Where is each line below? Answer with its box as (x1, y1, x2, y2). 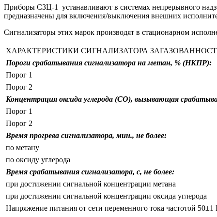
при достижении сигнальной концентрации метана (6, 179, 176, 188)
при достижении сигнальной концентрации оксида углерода (6, 191, 207, 200)
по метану (6, 143, 39, 152)
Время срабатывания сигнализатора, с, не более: (6, 167, 174, 176)
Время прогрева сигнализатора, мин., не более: (6, 131, 167, 139)
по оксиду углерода (6, 155, 70, 164)
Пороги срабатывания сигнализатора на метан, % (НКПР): (6, 58, 212, 67)
